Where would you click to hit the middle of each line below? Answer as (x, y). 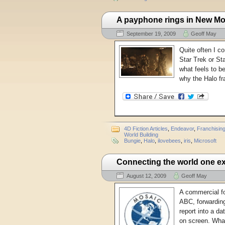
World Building (141, 134)
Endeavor (182, 128)
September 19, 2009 (151, 33)
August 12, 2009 (146, 176)
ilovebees (169, 140)
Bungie (132, 140)
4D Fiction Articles (146, 128)
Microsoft (205, 140)
